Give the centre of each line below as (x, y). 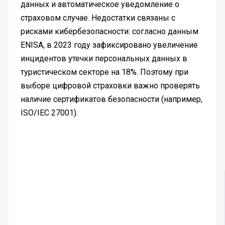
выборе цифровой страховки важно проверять (110, 86)
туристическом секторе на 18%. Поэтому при (104, 72)
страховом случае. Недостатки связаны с (98, 18)
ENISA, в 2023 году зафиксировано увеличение (109, 45)
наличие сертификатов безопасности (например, (111, 99)
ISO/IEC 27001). (49, 113)
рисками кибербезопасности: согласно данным (109, 32)
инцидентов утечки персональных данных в (104, 59)
